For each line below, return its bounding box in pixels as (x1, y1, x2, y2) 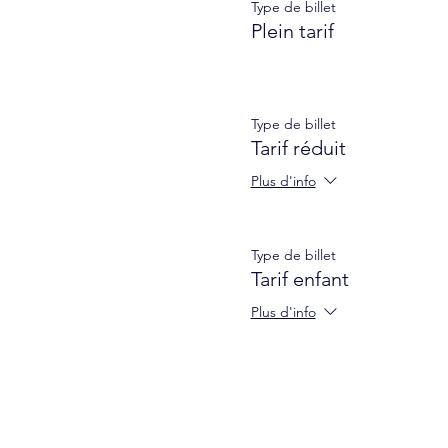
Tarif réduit (250, 136, 346, 160)
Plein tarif (250, 19, 334, 43)
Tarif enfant (250, 267, 349, 291)
